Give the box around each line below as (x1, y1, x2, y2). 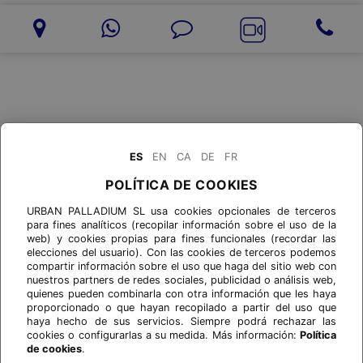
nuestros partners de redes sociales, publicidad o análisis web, (27, 274, 336, 286)
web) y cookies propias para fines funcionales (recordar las (27, 233, 336, 245)
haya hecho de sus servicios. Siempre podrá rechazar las (27, 315, 336, 327)
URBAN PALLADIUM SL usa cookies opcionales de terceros (27, 205, 336, 217)
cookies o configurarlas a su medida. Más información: (27, 329, 300, 341)
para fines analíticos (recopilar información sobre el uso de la (27, 219, 336, 231)
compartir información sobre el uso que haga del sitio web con (27, 260, 336, 272)
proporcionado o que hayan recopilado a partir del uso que (27, 301, 336, 314)
